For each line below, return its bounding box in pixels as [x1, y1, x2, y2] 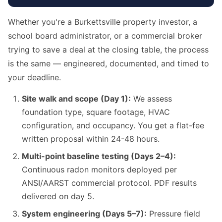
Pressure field [147, 209, 200, 219]
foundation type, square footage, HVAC [22, 107, 170, 117]
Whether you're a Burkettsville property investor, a [8, 17, 197, 27]
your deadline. [8, 72, 61, 83]
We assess [131, 94, 172, 104]
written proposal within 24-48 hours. [22, 134, 160, 144]
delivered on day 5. [22, 191, 94, 202]
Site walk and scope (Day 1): [22, 94, 131, 104]
